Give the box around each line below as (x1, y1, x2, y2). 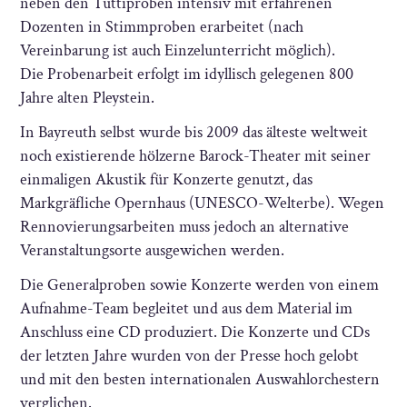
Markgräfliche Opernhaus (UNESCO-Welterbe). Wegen (20, 193, 385, 214)
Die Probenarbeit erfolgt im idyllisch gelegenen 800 (20, 64, 354, 85)
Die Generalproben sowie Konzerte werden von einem (20, 274, 380, 296)
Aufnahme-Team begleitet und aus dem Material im (20, 298, 353, 320)
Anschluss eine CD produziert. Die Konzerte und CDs (20, 322, 371, 343)
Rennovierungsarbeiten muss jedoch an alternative (20, 216, 350, 238)
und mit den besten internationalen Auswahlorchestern (20, 369, 381, 391)
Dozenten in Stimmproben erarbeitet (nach (20, 16, 304, 38)
